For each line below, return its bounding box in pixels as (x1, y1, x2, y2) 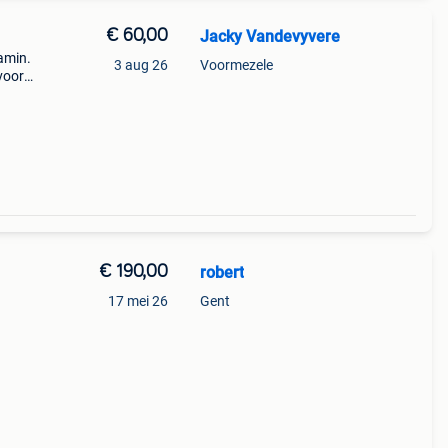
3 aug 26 (113, 57, 168, 73)
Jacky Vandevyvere (199, 27, 340, 46)
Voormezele (199, 57, 273, 73)
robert (199, 263, 244, 282)
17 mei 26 (107, 293, 168, 309)
